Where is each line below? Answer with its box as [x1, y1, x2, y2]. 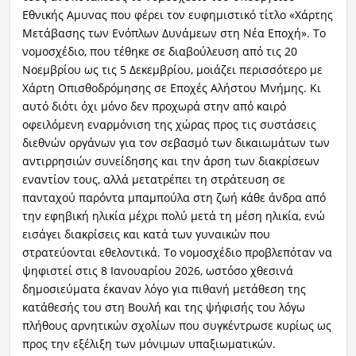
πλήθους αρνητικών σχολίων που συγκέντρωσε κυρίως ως [21, 318, 331, 334]
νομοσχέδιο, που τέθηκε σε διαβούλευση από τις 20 [21, 44, 297, 60]
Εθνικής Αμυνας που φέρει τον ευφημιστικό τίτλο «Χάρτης [21, 7, 333, 23]
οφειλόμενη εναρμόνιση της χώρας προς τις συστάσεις [21, 117, 316, 133]
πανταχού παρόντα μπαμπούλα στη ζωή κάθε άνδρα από [21, 190, 326, 206]
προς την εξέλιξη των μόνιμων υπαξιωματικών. [21, 336, 276, 352]
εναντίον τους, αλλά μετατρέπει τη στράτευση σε [21, 172, 285, 188]
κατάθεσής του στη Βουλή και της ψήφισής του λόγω [21, 300, 305, 315]
